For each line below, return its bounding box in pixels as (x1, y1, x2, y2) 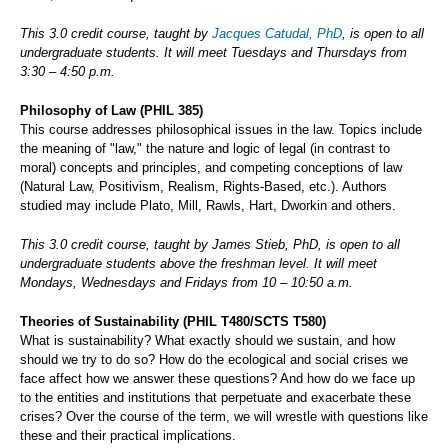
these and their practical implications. (20, 428, 236, 444)
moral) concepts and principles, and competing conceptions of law (20, 160, 402, 176)
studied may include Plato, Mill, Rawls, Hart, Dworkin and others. (20, 198, 396, 214)
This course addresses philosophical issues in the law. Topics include (20, 122, 422, 138)
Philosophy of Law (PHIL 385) (20, 103, 203, 119)
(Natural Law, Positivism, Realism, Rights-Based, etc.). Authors (20, 179, 387, 195)
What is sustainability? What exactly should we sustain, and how (20, 333, 395, 349)
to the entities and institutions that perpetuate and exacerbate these (20, 390, 411, 406)
